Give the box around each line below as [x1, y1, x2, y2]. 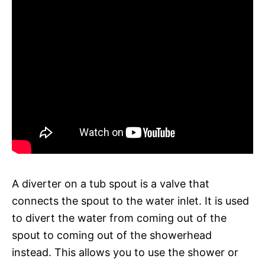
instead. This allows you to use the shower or [12, 245, 238, 258]
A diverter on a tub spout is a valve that [12, 177, 209, 190]
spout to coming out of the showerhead [12, 228, 212, 241]
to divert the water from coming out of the [12, 211, 227, 224]
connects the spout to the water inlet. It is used [12, 194, 249, 207]
